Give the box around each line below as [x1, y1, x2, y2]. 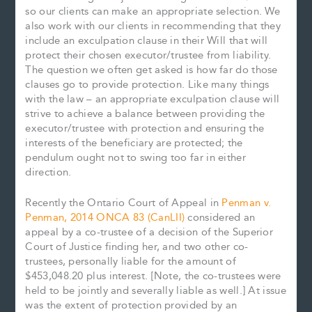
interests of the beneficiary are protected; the [25, 134, 243, 151]
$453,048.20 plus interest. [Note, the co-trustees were [25, 268, 281, 285]
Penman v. [221, 195, 272, 212]
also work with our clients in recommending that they [25, 17, 281, 34]
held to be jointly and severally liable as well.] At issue [25, 283, 286, 299]
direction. [25, 164, 72, 180]
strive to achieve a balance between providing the [25, 105, 265, 122]
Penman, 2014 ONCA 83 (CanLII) [25, 210, 185, 226]
